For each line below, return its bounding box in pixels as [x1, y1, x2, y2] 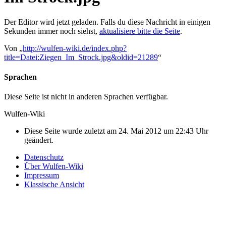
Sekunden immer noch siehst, [4, 26, 99, 35]
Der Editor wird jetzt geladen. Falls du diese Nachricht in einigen [4, 17, 210, 26]
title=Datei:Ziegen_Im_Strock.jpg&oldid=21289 [4, 52, 158, 62]
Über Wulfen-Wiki [24, 162, 83, 171]
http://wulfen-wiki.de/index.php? [23, 43, 127, 52]
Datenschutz [24, 153, 64, 162]
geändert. [24, 136, 53, 145]
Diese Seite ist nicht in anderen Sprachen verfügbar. [4, 92, 168, 101]
